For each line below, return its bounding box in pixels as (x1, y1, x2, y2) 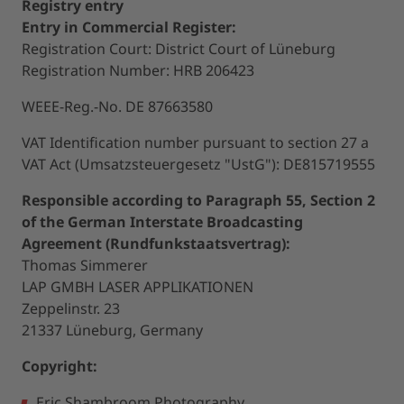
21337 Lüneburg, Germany (22, 320, 203, 340)
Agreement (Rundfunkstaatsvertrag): (22, 234, 290, 253)
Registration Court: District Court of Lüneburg (22, 39, 339, 59)
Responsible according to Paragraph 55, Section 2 (22, 190, 375, 210)
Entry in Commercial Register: (22, 17, 236, 37)
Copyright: (22, 356, 101, 376)
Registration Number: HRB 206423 (22, 60, 254, 80)
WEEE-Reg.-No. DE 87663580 (22, 96, 213, 116)
